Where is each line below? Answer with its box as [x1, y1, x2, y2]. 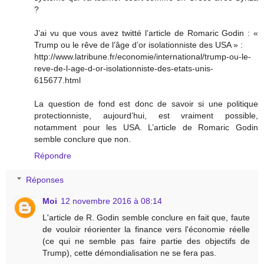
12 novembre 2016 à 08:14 [61, 196, 163, 206]
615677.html [34, 75, 81, 85]
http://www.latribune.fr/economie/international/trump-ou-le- [34, 51, 251, 61]
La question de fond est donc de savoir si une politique [34, 98, 258, 108]
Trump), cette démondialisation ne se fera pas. [42, 248, 217, 258]
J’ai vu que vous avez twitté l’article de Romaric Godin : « [34, 28, 258, 38]
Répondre [34, 150, 71, 160]
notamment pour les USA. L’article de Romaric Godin [34, 122, 258, 132]
